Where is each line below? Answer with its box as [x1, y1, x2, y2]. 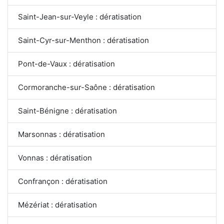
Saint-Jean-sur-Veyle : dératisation [18, 11, 142, 21]
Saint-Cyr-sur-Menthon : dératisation [18, 35, 149, 45]
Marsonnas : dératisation [18, 129, 105, 139]
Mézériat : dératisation [18, 199, 97, 209]
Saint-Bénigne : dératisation [18, 105, 117, 115]
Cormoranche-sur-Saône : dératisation [18, 82, 155, 92]
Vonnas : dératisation [18, 152, 92, 162]
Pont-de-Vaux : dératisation [18, 58, 115, 68]
